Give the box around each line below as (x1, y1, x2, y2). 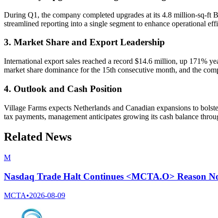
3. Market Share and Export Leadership (4, 37, 165, 48)
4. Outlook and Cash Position (4, 83, 122, 94)
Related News (4, 130, 72, 144)
